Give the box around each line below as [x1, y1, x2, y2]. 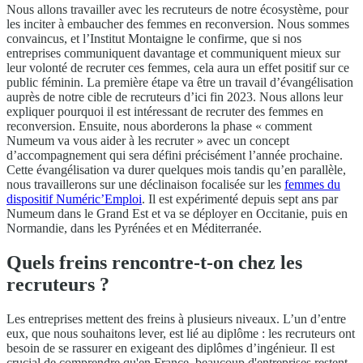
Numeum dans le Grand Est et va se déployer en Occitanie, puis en [6, 207, 348, 221]
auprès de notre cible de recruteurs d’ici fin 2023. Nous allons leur [6, 90, 343, 105]
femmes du [284, 177, 340, 192]
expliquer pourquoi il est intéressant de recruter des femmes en [6, 105, 323, 119]
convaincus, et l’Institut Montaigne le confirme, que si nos [6, 32, 301, 46]
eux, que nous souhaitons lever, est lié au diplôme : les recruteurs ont [6, 327, 355, 341]
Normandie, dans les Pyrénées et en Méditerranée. [6, 221, 262, 236]
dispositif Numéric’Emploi [6, 192, 142, 207]
